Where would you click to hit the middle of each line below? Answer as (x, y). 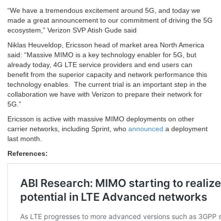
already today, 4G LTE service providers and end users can (100, 64)
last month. (25, 138)
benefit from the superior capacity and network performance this (107, 74)
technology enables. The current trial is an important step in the (107, 84)
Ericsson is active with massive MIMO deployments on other (101, 119)
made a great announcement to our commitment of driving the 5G (110, 20)
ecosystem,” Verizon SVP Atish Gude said (72, 30)
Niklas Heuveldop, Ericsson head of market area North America (106, 45)
